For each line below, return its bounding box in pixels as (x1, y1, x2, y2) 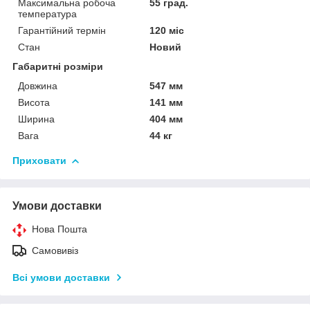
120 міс (149, 24, 185, 36)
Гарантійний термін (18, 24, 106, 36)
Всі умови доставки (12, 271, 110, 283)
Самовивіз (32, 244, 78, 256)
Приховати (12, 154, 66, 166)
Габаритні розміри (12, 60, 103, 72)
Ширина (18, 113, 55, 125)
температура (18, 8, 77, 19)
